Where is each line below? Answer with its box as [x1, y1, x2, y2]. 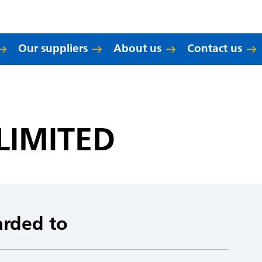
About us [113, 42, 162, 55]
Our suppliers [18, 42, 88, 55]
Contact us [187, 42, 243, 55]
